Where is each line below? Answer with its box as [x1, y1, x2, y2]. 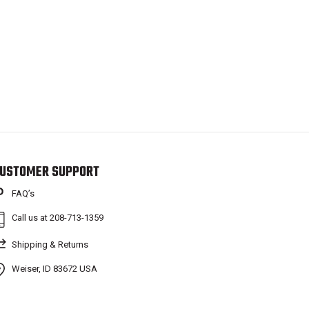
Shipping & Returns [12, 239, 89, 250]
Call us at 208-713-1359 [12, 212, 104, 223]
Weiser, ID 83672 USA [12, 263, 98, 274]
